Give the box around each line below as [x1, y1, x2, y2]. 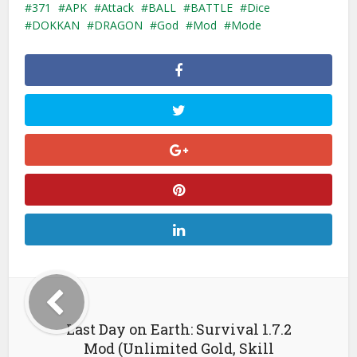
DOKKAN [32, 17, 80, 33]
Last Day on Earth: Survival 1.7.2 [65, 319, 292, 339]
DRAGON [94, 17, 143, 33]
